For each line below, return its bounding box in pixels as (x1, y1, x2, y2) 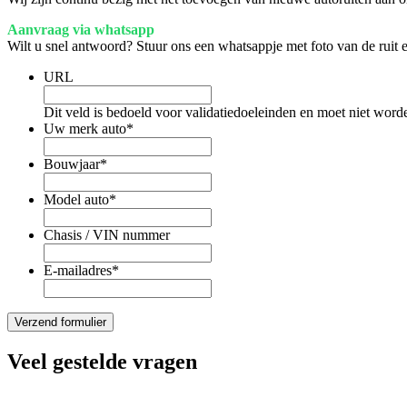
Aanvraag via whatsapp (7, 22, 154, 38)
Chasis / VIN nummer (44, 227, 170, 243)
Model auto (44, 192, 109, 208)
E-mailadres (44, 263, 112, 279)
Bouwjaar (44, 156, 100, 173)
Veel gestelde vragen (7, 350, 197, 374)
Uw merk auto (44, 121, 126, 137)
